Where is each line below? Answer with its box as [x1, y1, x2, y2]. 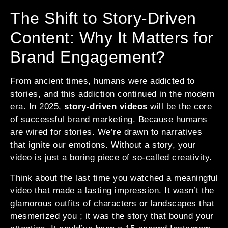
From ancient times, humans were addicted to [10, 76, 195, 87]
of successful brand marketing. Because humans [10, 115, 208, 125]
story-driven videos [64, 102, 148, 112]
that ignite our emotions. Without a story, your [10, 140, 196, 150]
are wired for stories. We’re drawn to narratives [10, 127, 202, 137]
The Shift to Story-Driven [10, 9, 196, 28]
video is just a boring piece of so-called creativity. [10, 153, 212, 163]
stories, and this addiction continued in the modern [10, 89, 215, 99]
